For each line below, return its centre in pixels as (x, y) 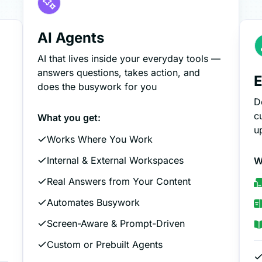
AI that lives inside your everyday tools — (129, 59)
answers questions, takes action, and (119, 73)
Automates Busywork (94, 203)
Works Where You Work (100, 139)
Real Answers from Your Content (119, 182)
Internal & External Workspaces (116, 161)
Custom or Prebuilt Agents (105, 245)
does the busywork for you (97, 87)
